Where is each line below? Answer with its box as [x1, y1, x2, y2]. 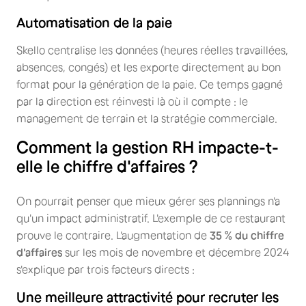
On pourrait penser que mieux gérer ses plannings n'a [16, 194, 280, 207]
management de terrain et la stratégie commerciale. [16, 111, 277, 124]
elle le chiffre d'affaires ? [16, 156, 198, 176]
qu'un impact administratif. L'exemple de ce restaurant [16, 211, 286, 224]
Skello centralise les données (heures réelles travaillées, [16, 43, 288, 56]
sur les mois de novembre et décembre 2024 [62, 245, 289, 258]
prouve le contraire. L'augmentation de [16, 228, 210, 241]
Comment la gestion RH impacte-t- [16, 137, 279, 156]
